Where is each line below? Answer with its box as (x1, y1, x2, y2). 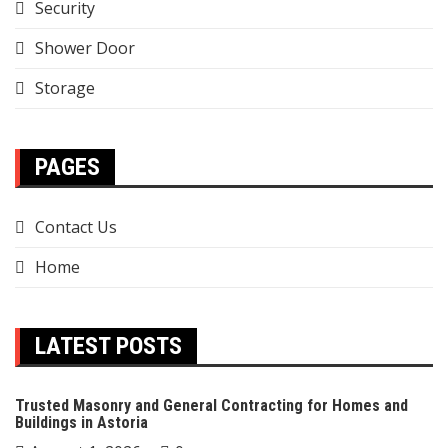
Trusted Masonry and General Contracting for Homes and (15, 396, 408, 415)
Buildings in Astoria (15, 413, 148, 432)
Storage (35, 77, 95, 99)
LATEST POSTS (35, 332, 182, 360)
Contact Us (35, 216, 117, 238)
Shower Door (35, 37, 135, 59)
